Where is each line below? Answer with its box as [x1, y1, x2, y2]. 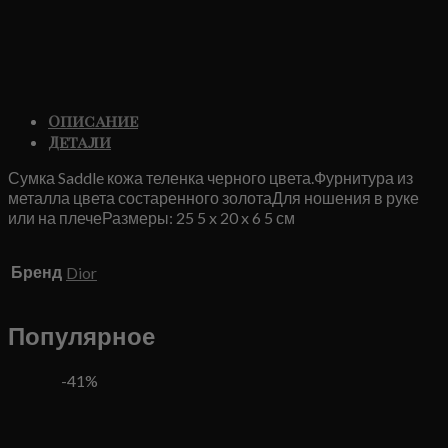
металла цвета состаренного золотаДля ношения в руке [8, 187, 419, 207]
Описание [48, 109, 138, 131]
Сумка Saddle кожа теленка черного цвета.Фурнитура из [8, 167, 413, 187]
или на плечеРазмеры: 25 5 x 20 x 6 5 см [8, 207, 295, 227]
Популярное [8, 320, 155, 350]
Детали [48, 130, 111, 152]
